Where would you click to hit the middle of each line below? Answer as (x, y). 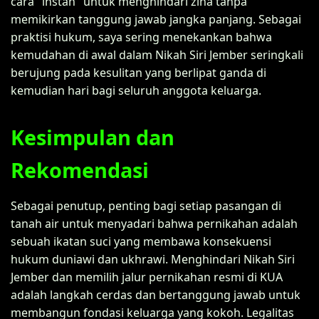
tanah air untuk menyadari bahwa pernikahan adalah (154, 223)
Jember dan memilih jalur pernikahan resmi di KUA (147, 277)
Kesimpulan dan (93, 137)
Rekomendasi (80, 169)
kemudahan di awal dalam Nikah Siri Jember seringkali (157, 54)
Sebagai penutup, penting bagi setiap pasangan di (146, 205)
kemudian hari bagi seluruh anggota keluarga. (136, 90)
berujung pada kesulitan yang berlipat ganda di (138, 72)
